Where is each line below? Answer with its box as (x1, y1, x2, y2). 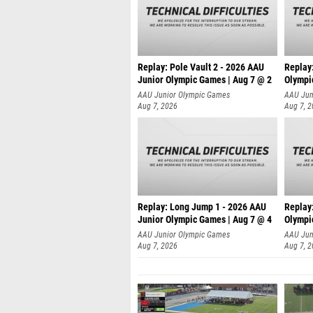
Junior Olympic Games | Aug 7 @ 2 (138, 74, 272, 86)
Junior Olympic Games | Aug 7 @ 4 (138, 214, 272, 226)
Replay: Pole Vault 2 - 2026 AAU (138, 61, 264, 73)
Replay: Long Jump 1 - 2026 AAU (138, 201, 266, 213)
